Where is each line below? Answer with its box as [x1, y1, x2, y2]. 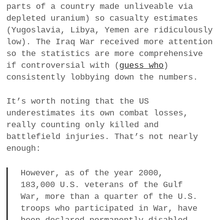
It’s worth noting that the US [6, 97, 149, 107]
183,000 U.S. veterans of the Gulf [20, 180, 183, 190]
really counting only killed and [6, 120, 159, 130]
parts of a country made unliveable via [6, 1, 193, 11]
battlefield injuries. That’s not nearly [6, 132, 198, 142]
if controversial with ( [6, 60, 120, 70]
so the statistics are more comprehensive [6, 49, 203, 58]
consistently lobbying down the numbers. [6, 72, 198, 82]
